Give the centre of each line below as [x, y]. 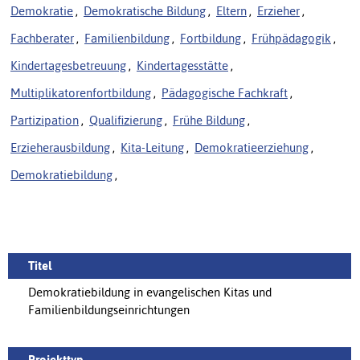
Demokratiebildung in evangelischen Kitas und [150, 292]
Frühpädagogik [291, 39]
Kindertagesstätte [182, 66]
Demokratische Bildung [145, 11]
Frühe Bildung [209, 121]
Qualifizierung [126, 121]
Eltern [231, 11]
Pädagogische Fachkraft [225, 93]
